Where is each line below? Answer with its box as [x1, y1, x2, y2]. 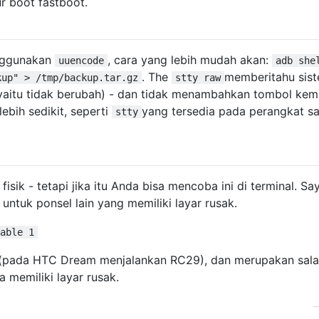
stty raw [175, 71, 221, 83]
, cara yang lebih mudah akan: [108, 52, 272, 67]
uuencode [58, 54, 104, 66]
